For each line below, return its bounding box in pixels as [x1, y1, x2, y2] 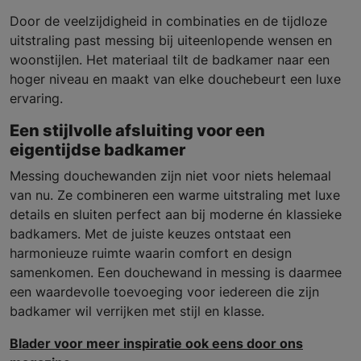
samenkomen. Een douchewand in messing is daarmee [10, 264, 342, 281]
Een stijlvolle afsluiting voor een [10, 121, 265, 141]
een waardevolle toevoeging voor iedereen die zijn [10, 284, 319, 301]
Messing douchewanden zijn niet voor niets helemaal [10, 168, 331, 185]
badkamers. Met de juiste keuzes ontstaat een [10, 226, 291, 243]
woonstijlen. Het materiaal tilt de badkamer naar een [10, 52, 330, 68]
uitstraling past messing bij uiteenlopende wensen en [10, 32, 332, 49]
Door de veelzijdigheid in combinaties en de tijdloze [10, 13, 327, 30]
